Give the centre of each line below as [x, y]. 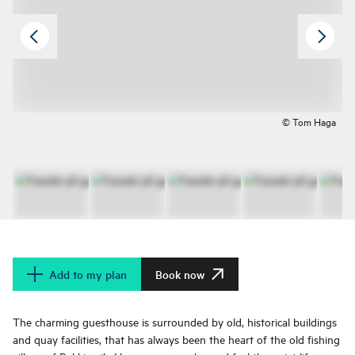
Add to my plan [88, 275]
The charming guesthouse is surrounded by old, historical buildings [175, 322]
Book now [180, 275]
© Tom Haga [309, 122]
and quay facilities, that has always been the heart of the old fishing [176, 339]
